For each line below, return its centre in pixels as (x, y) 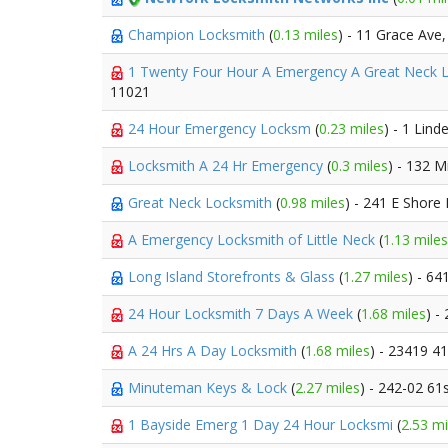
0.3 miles (359, 165)
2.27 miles (327, 387)
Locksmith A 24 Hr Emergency (227, 165)
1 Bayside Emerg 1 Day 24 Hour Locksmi (262, 424)
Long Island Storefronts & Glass (233, 276)
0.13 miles (305, 34)
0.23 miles (351, 128)
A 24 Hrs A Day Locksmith (214, 350)
